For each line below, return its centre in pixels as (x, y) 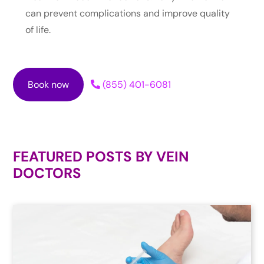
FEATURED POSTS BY (85, 156)
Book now (49, 84)
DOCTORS (47, 173)
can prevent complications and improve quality (127, 13)
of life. (38, 29)
